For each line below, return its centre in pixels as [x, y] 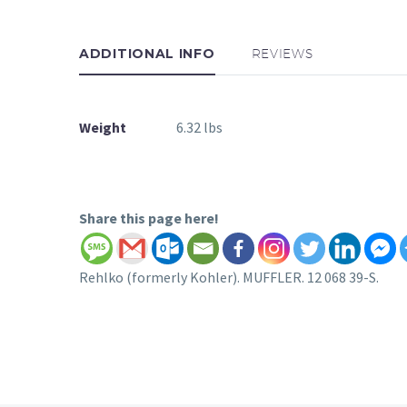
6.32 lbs [199, 127]
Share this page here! [149, 218]
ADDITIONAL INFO [147, 53]
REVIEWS [282, 53]
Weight [103, 127]
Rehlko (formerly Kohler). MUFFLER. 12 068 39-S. [229, 277]
